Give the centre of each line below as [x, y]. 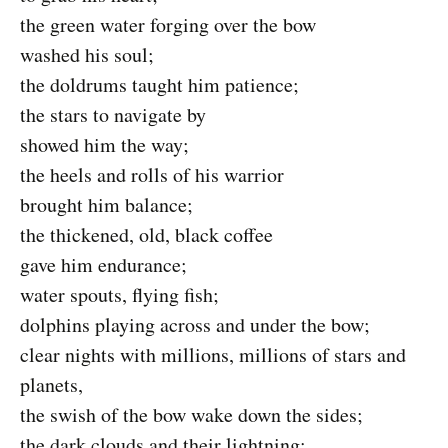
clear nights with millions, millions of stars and [213, 354]
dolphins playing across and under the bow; [195, 324]
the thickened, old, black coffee [146, 234]
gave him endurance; [103, 264]
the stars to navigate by [113, 114]
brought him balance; [106, 204]
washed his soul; [87, 54]
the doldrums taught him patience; [159, 84]
